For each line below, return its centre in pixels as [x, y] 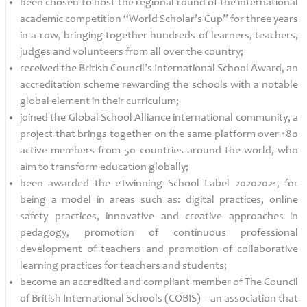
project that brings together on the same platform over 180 [159, 134]
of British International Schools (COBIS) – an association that [159, 299]
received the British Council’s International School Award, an [159, 69]
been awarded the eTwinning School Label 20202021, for [159, 184]
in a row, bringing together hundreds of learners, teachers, [159, 36]
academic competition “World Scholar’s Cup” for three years [159, 19]
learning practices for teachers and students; [123, 266]
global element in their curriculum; [99, 101]
